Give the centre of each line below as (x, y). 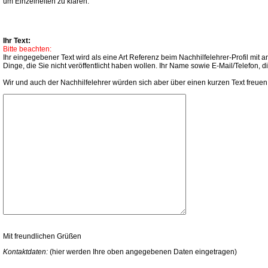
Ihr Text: (17, 41)
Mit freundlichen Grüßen (42, 236)
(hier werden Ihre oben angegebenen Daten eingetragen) (142, 252)
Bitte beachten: (27, 49)
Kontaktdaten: (25, 252)
